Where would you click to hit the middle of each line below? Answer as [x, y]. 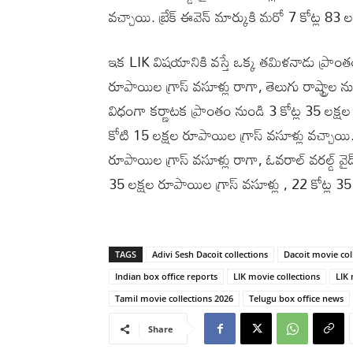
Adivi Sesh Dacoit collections [210, 254]
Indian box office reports [166, 276]
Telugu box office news [296, 298]
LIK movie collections [277, 276]
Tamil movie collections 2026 [174, 298]
